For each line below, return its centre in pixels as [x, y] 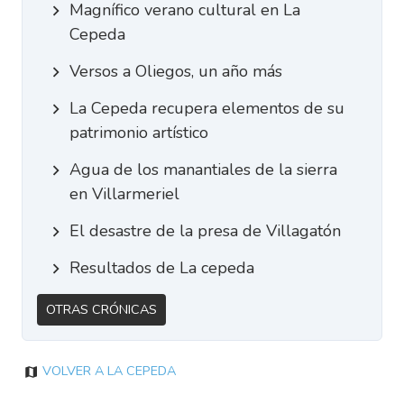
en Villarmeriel [124, 194]
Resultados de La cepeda [161, 268]
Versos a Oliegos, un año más [175, 71]
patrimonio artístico [138, 133]
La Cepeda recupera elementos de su [207, 108]
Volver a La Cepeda [110, 371]
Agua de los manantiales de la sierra [203, 170]
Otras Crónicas [101, 309]
